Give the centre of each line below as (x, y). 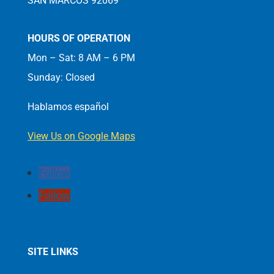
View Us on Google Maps (81, 136)
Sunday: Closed (61, 77)
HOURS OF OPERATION (79, 38)
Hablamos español (68, 106)
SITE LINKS (53, 252)
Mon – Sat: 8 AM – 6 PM (81, 57)
